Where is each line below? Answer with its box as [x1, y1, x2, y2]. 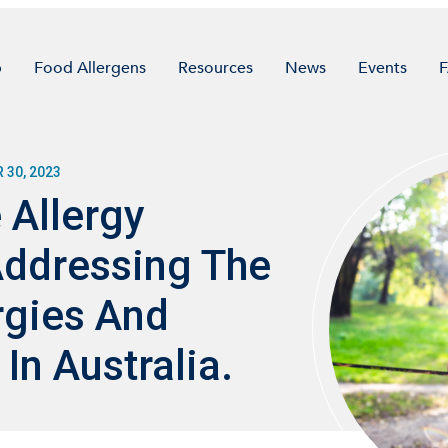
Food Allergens [34, 57, 146, 79]
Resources [178, 57, 253, 79]
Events [358, 57, 407, 79]
